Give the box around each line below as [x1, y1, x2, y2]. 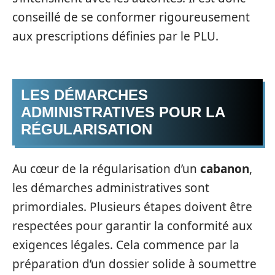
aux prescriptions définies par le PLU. [12, 28, 219, 44]
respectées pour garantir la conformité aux [12, 217, 252, 234]
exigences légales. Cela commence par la [12, 236, 239, 253]
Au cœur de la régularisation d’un [12, 160, 200, 177]
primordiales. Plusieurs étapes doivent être [12, 198, 252, 215]
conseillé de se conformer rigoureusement [12, 9, 250, 25]
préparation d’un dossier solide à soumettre [12, 255, 257, 272]
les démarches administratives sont [12, 179, 209, 196]
